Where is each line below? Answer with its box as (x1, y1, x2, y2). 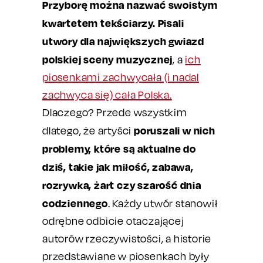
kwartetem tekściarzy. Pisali (42, 16, 184, 29)
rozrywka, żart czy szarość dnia (42, 178, 201, 191)
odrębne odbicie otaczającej (42, 215, 184, 227)
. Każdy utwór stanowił (107, 197, 218, 210)
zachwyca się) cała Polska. (42, 89, 172, 101)
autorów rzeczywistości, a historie (42, 232, 212, 245)
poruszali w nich (134, 124, 215, 137)
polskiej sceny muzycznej (42, 53, 173, 66)
